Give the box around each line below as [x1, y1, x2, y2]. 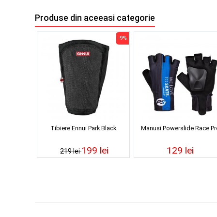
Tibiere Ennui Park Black [50, 124, 116, 132]
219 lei [60, 147, 81, 155]
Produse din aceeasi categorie [35, 13, 155, 23]
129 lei [167, 144, 194, 156]
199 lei [81, 144, 108, 156]
